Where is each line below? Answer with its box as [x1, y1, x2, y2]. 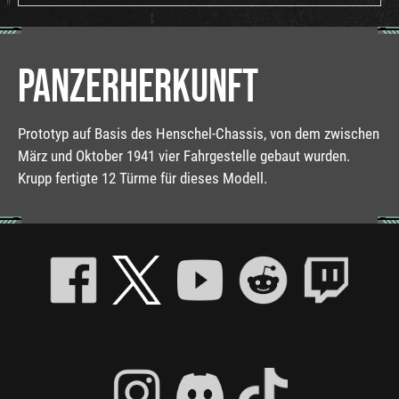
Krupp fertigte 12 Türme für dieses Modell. [18, 168, 267, 187]
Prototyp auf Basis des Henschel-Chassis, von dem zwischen [18, 124, 379, 142]
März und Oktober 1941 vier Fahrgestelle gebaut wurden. [18, 146, 350, 165]
